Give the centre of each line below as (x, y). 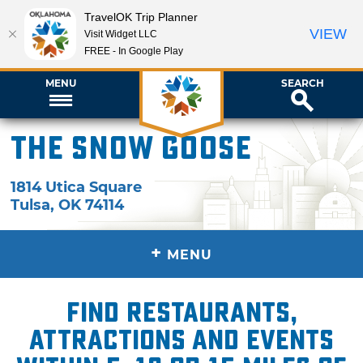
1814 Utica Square (77, 187)
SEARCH (302, 83)
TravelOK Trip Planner (141, 17)
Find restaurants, (181, 312)
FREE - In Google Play (134, 51)
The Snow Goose (131, 149)
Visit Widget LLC (121, 34)
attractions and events (181, 340)
